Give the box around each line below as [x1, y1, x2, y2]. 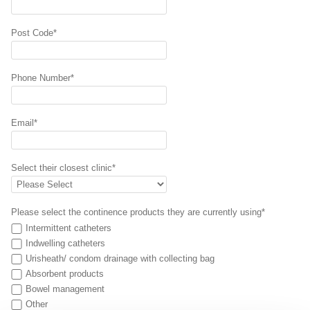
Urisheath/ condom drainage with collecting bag [26, 253, 215, 264]
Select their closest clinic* [11, 163, 116, 173]
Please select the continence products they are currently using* [11, 207, 268, 217]
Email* [11, 118, 37, 128]
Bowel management [26, 284, 104, 294]
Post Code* [11, 28, 57, 38]
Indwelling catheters [26, 238, 105, 248]
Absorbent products [26, 268, 104, 279]
